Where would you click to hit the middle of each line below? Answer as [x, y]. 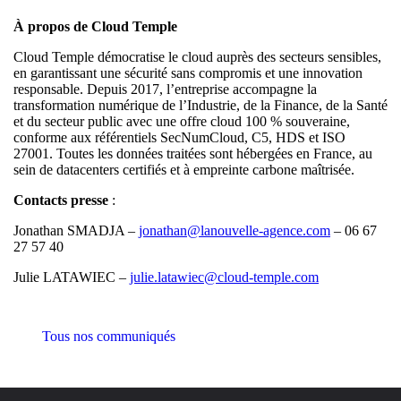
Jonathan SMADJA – [76, 231]
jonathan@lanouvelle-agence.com [235, 231]
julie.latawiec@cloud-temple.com [224, 277]
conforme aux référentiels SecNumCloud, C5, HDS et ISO [179, 138]
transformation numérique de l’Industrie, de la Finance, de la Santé [200, 106]
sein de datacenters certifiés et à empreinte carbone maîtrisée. [184, 170]
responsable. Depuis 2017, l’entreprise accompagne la [165, 90]
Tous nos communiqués [107, 337]
